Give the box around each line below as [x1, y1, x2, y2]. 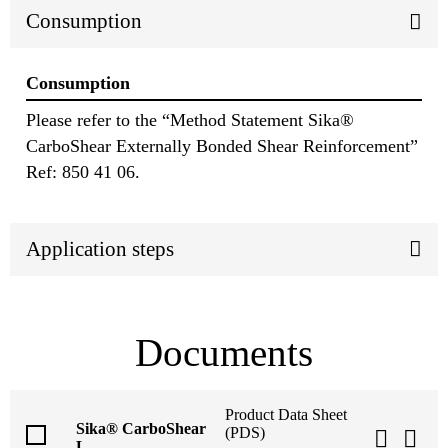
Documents [135, 330, 313, 374]
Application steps [26, 236, 174, 261]
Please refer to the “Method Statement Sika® [26, 109, 354, 130]
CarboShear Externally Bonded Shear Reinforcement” [26, 135, 418, 156]
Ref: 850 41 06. [26, 161, 140, 182]
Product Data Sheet [225, 405, 347, 423]
